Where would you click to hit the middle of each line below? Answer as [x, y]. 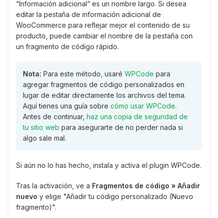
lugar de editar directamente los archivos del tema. [104, 95]
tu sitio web [41, 127]
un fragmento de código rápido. [67, 47]
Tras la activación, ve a [54, 186]
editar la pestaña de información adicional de [89, 15]
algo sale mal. [45, 138]
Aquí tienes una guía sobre [67, 106]
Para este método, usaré [83, 74]
